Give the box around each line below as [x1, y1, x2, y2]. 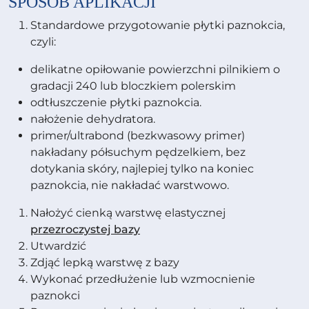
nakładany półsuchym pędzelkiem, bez [30, 146, 246, 159]
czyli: [30, 35, 56, 49]
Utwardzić [30, 239, 86, 253]
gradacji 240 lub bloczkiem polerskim [30, 79, 236, 93]
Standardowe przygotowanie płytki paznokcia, [30, 19, 285, 32]
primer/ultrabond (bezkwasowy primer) [30, 129, 245, 143]
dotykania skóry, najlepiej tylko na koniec [30, 162, 254, 176]
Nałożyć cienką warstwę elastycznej [30, 206, 226, 220]
